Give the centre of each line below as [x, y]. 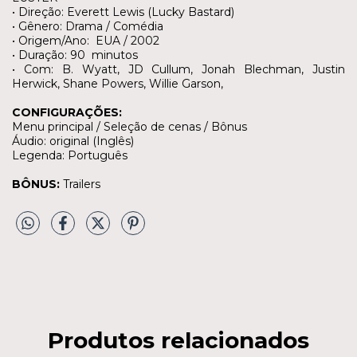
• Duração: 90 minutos [75, 55]
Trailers [82, 184]
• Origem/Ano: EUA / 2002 [86, 40]
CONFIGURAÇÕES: [67, 112]
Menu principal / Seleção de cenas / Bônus [129, 126]
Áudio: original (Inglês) [73, 141]
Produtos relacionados [178, 340]
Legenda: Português [70, 155]
